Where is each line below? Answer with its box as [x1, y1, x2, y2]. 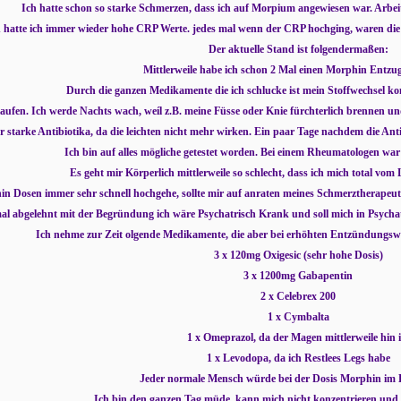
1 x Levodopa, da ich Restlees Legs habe [206, 352, 390, 364]
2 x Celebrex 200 [260, 290, 336, 303]
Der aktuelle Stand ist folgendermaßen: [208, 43, 388, 55]
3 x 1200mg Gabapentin [243, 269, 353, 282]
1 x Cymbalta [267, 311, 329, 323]
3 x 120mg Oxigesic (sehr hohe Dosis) [213, 249, 383, 261]
